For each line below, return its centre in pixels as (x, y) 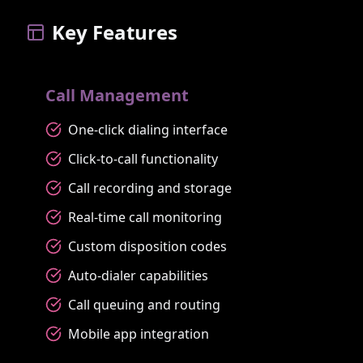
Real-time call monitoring (145, 217)
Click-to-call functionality (143, 158)
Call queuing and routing (144, 304)
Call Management (117, 95)
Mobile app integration (139, 333)
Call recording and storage (150, 188)
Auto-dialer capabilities (138, 275)
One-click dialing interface (148, 129)
